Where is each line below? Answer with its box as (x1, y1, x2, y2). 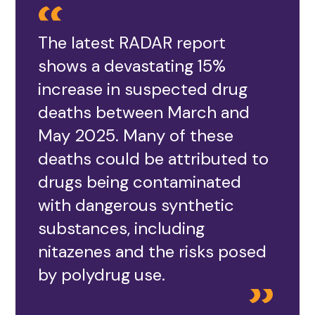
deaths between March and (38, 101, 250, 123)
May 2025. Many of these (38, 124, 234, 146)
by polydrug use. (38, 264, 170, 285)
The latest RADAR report (38, 32, 226, 53)
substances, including (38, 217, 205, 239)
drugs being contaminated (38, 171, 242, 193)
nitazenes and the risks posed (38, 240, 267, 262)
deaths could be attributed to (38, 148, 269, 169)
